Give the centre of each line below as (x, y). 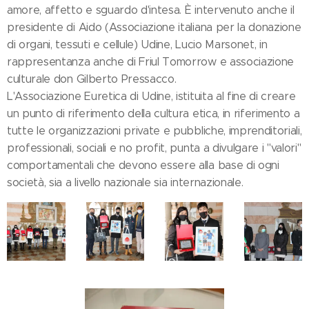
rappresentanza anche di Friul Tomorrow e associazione (151, 62)
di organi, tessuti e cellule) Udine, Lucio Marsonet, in (137, 45)
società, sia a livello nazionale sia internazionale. (125, 183)
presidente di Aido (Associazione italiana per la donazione (154, 28)
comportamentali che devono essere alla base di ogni (143, 166)
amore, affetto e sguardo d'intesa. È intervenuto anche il (151, 10)
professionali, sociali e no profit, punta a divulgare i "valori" (154, 148)
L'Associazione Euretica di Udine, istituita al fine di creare (151, 97)
